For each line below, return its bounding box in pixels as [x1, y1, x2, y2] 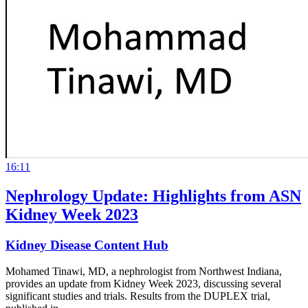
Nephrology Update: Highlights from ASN [5, 186, 301, 205]
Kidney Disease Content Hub [5, 237, 168, 252]
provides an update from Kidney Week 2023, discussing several [5, 278, 281, 290]
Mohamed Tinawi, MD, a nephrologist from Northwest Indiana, [5, 265, 282, 278]
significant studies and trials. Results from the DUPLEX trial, [5, 290, 270, 302]
